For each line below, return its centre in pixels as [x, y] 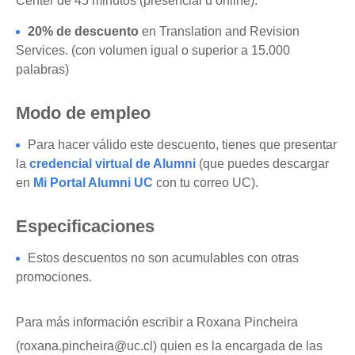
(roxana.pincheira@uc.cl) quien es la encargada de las [169, 346]
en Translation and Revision [219, 31]
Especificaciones [85, 226]
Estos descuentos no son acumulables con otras [163, 258]
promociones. [54, 277]
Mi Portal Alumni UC [93, 183]
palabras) [42, 69]
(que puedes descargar [262, 164]
